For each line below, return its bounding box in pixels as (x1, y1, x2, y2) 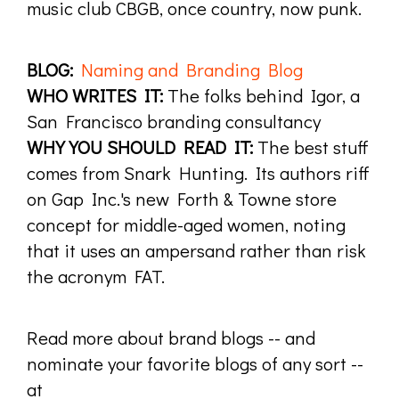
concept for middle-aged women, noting (27, 211, 346, 237)
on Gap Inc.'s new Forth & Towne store (27, 185, 337, 211)
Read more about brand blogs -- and (27, 324, 315, 350)
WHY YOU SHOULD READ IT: (27, 134, 253, 159)
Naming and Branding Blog (81, 56, 303, 82)
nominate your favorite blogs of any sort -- (27, 350, 363, 376)
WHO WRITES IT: (27, 82, 163, 108)
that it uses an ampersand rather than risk (27, 237, 366, 263)
